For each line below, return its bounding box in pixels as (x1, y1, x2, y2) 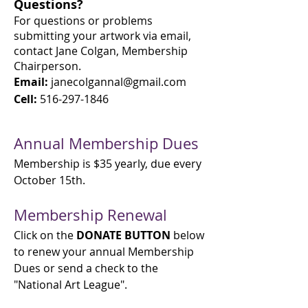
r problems (95, 13, 153, 28)
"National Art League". (14, 277, 127, 292)
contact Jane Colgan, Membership (14, 43, 188, 58)
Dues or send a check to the (14, 261, 158, 276)
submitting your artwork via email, (14, 28, 191, 43)
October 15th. (14, 173, 85, 188)
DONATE (76, 228, 122, 243)
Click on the (14, 228, 76, 243)
